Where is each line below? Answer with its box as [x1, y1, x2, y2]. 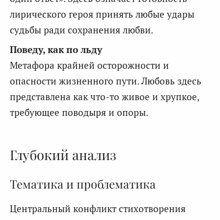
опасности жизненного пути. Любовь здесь [10, 75, 201, 87]
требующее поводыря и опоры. [10, 106, 148, 119]
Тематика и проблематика [10, 175, 156, 192]
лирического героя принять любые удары [10, 8, 194, 21]
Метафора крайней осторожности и [10, 59, 169, 72]
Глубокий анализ [10, 145, 116, 164]
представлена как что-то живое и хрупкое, [10, 90, 199, 103]
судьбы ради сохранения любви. [10, 24, 153, 36]
